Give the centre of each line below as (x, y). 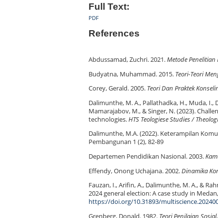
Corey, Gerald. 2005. (118, 89)
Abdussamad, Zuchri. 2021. (128, 60)
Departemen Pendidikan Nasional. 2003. (147, 156)
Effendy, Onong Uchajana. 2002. (135, 171)
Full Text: (109, 6)
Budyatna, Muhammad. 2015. (132, 74)
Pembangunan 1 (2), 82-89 (126, 142)
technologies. (109, 119)
